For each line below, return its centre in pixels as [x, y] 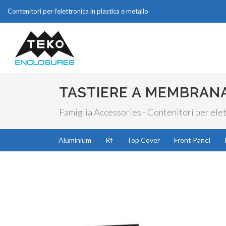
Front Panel [192, 140]
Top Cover [143, 140]
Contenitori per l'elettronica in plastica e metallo [78, 11]
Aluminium [75, 140]
